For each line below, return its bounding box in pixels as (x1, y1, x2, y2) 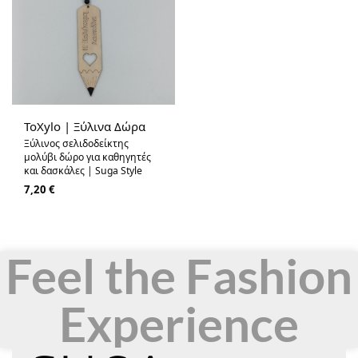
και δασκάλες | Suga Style (24, 164, 142, 178)
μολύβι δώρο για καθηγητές (24, 150, 151, 165)
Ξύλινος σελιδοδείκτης (24, 137, 129, 151)
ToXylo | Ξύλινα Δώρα (24, 118, 145, 135)
